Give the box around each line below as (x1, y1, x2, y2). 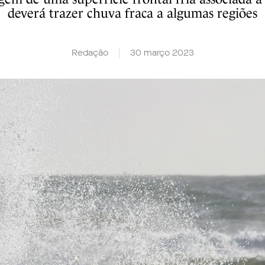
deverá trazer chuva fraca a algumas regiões (8, 6, 257, 21)
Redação (71, 47, 108, 59)
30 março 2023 (130, 47, 194, 59)
